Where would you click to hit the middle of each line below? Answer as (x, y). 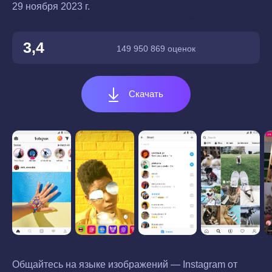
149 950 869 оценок (156, 49)
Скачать (145, 94)
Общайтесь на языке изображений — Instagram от (125, 265)
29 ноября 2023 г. (51, 6)
